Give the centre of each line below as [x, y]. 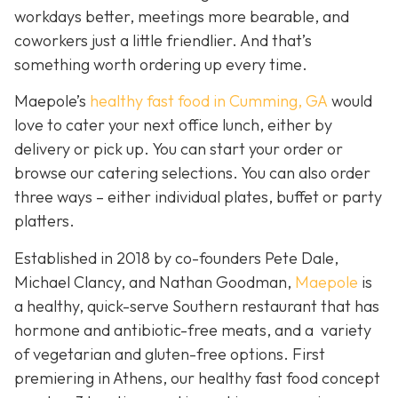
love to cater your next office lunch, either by [173, 125]
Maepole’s [52, 101]
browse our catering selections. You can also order [192, 173]
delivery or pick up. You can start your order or [179, 149]
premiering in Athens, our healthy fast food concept [197, 378]
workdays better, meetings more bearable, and [182, 17]
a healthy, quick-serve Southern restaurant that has [197, 306]
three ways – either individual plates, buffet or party [198, 197]
